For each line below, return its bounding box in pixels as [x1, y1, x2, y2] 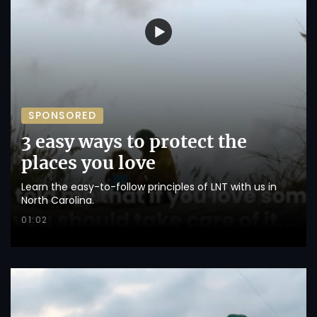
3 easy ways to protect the [21, 130, 247, 154]
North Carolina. [21, 193, 94, 208]
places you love [21, 151, 156, 175]
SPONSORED [28, 108, 97, 123]
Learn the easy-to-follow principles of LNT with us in [21, 180, 277, 195]
